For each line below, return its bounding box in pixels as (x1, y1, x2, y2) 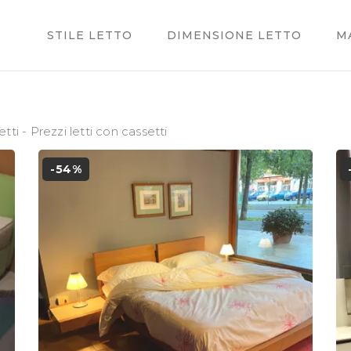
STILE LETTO (47, 28, 132, 42)
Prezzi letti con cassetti (30, 124, 168, 139)
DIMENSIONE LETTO (167, 28, 302, 42)
